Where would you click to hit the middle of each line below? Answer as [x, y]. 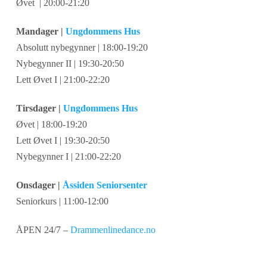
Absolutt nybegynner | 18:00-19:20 [82, 48]
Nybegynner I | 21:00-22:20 [68, 157]
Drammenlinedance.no [113, 230]
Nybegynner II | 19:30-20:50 [70, 64]
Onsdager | [39, 185]
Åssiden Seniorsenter [105, 185]
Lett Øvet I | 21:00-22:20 [63, 80]
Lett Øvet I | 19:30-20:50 [63, 141]
